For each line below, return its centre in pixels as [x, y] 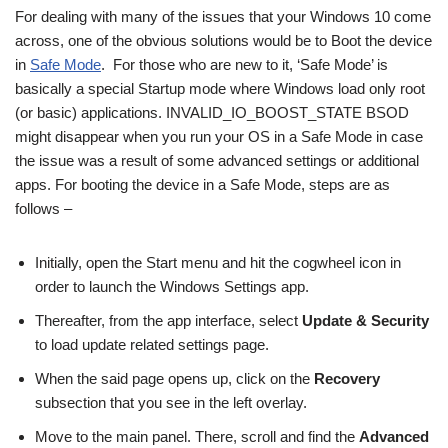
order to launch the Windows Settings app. [172, 287]
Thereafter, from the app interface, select [168, 321]
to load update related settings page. [152, 345]
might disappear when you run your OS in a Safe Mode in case [219, 137]
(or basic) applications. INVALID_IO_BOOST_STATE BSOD [212, 113]
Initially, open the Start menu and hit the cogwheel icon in [218, 263]
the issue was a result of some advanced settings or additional [217, 161]
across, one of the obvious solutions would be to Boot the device [223, 41]
